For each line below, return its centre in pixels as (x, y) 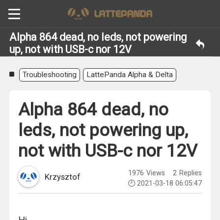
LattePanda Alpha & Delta (129, 75)
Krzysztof (62, 177)
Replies (189, 173)
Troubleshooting (50, 75)
